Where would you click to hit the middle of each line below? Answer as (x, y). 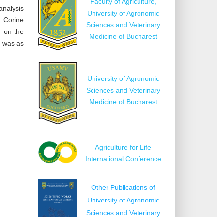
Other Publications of (123, 187)
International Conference (123, 159)
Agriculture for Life (123, 147)
